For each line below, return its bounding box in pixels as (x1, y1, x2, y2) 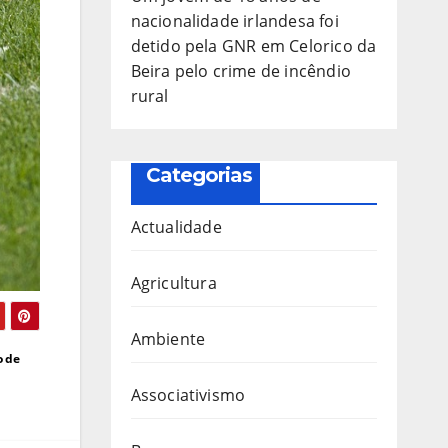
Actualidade (130, 215, 222, 238)
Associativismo (130, 383, 246, 406)
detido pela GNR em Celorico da (130, 34, 377, 57)
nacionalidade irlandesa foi (130, 9, 339, 32)
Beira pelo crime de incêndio (130, 59, 352, 82)
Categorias (145, 162, 252, 187)
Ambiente (130, 327, 206, 350)
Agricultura (130, 271, 217, 294)
